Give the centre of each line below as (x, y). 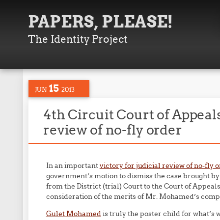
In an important (73, 165)
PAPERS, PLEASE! (101, 22)
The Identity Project (78, 39)
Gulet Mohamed (73, 214)
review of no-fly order (113, 130)
